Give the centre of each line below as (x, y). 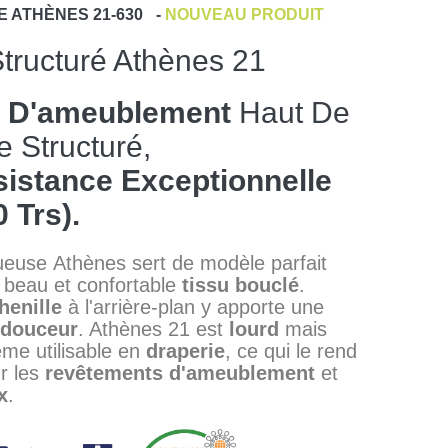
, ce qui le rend (290, 351)
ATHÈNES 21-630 (76, 14)
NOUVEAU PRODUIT (244, 14)
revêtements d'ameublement (179, 373)
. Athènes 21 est (153, 329)
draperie (185, 351)
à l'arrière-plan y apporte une (192, 307)
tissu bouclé (240, 285)
